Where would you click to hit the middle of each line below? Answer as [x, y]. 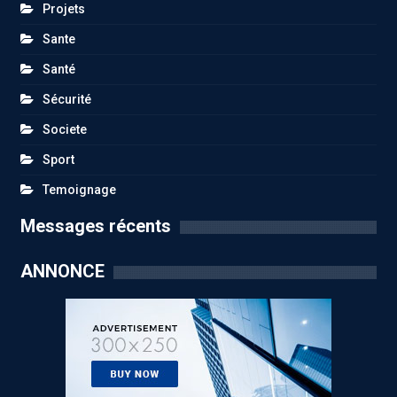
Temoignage [79, 190]
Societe [65, 130]
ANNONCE [62, 272]
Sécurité [67, 100]
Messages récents [96, 226]
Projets [64, 9]
